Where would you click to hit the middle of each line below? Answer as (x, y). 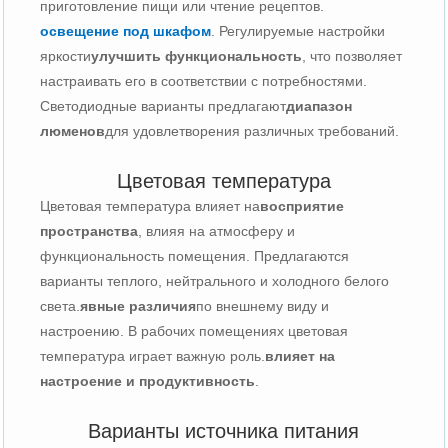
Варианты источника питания (224, 430)
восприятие (302, 205)
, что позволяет (352, 55)
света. (60, 305)
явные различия (138, 305)
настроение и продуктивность (148, 380)
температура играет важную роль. (153, 355)
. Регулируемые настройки (298, 30)
